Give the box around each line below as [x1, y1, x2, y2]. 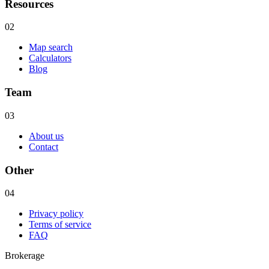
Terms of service [29, 219, 91, 230]
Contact [29, 141, 58, 152]
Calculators [29, 53, 71, 64]
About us [29, 130, 64, 141]
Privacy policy [29, 208, 83, 219]
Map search [29, 42, 73, 53]
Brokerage [5, 250, 44, 261]
